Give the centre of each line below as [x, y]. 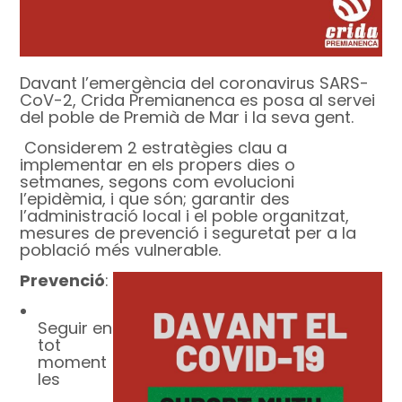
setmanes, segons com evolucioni [157, 182]
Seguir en [75, 328]
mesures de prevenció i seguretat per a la [188, 233]
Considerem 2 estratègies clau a [156, 148]
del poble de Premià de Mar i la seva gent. [187, 118]
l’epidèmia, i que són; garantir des [155, 199]
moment [73, 363]
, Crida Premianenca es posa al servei [224, 100]
